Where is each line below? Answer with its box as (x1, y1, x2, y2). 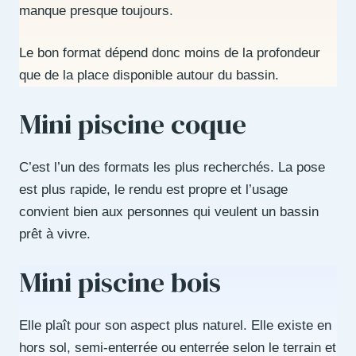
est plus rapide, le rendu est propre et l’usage (19, 181, 288, 197)
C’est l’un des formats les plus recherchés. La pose (19, 159, 325, 175)
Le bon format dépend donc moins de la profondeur (19, 45, 320, 61)
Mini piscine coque (19, 104, 246, 143)
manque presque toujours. (19, 2, 173, 18)
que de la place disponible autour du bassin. (19, 68, 279, 83)
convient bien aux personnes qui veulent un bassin (19, 203, 319, 219)
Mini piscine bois (19, 263, 221, 302)
